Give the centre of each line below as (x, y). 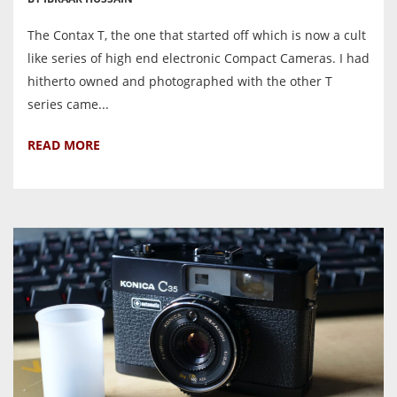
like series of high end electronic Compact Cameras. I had (198, 58)
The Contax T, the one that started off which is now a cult (197, 35)
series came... (68, 104)
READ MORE (64, 144)
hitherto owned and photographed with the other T (180, 81)
